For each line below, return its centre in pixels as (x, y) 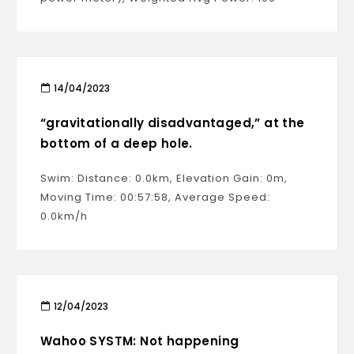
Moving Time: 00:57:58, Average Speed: (155, 197)
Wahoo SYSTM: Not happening (140, 341)
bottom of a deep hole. (117, 143)
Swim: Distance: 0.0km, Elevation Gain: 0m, (164, 178)
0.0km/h (64, 216)
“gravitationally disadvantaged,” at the (173, 123)
